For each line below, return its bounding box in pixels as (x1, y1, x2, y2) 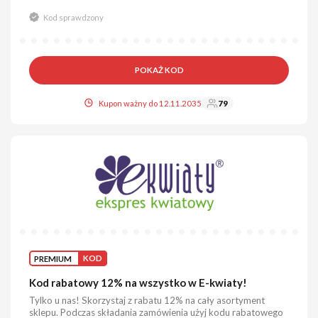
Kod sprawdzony (43, 12, 104, 22)
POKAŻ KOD (134, 65, 184, 75)
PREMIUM (34, 253, 72, 263)
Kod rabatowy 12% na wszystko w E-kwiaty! (29, 276, 248, 289)
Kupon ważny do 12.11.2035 (99, 99, 202, 108)
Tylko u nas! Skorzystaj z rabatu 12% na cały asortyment (29, 295, 265, 306)
